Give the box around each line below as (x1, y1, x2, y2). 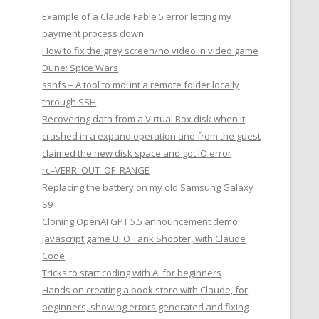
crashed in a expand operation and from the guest (42, 130, 261, 142)
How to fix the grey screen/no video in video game (42, 44, 259, 57)
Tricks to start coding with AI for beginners (42, 266, 222, 279)
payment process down (42, 27, 145, 40)
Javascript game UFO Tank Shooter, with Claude (42, 232, 246, 245)
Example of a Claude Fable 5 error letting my (42, 10, 232, 23)
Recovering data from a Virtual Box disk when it (42, 113, 246, 125)
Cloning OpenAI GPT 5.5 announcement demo (42, 215, 239, 228)
